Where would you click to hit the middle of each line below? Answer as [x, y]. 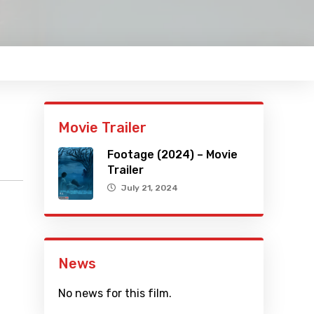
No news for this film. [115, 294]
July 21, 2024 [150, 188]
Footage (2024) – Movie [173, 155]
